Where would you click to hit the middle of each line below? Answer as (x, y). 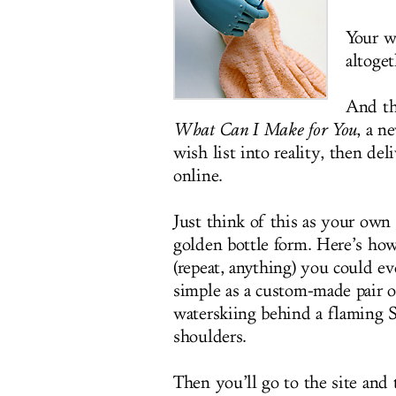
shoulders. (210, 337)
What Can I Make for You (265, 130)
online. (198, 176)
